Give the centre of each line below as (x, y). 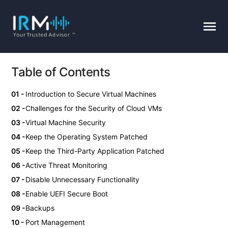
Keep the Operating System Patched (87, 136)
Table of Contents (61, 72)
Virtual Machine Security (66, 122)
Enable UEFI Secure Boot (67, 193)
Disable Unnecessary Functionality (82, 179)
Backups (40, 208)
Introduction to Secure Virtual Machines (91, 94)
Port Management (55, 222)
